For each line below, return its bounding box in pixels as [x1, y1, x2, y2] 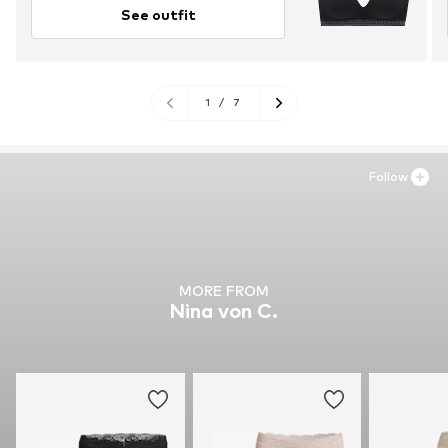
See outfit [120, 5, 196, 23]
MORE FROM [179, 281, 269, 299]
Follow [369, 168, 408, 184]
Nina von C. [169, 298, 279, 323]
